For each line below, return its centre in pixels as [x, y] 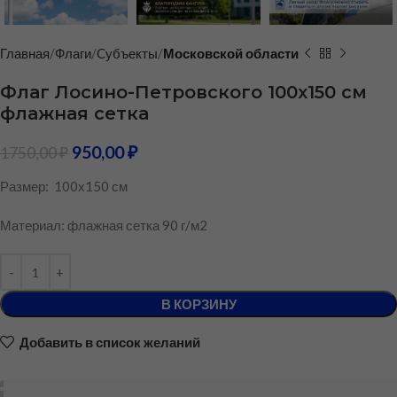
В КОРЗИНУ [198, 304]
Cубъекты [127, 54]
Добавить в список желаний [109, 342]
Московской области [231, 54]
